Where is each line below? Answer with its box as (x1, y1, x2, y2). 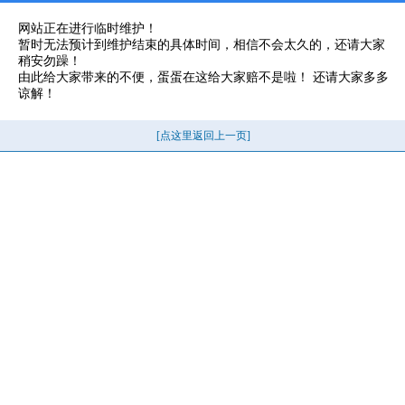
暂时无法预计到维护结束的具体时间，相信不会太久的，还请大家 (18, 38, 385, 52)
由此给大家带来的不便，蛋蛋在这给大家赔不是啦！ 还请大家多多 (18, 71, 389, 84)
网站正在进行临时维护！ (18, 22, 157, 35)
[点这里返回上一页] (156, 129, 250, 142)
